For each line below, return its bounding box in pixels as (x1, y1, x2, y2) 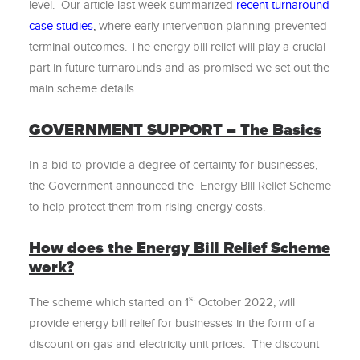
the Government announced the (29, 178, 197, 193)
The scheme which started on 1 (29, 295, 189, 309)
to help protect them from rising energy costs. (29, 199, 265, 214)
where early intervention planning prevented (96, 18, 327, 33)
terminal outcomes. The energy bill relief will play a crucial (29, 39, 325, 54)
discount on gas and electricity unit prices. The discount (29, 337, 319, 351)
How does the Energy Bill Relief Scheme (29, 239, 330, 258)
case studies (29, 18, 93, 33)
